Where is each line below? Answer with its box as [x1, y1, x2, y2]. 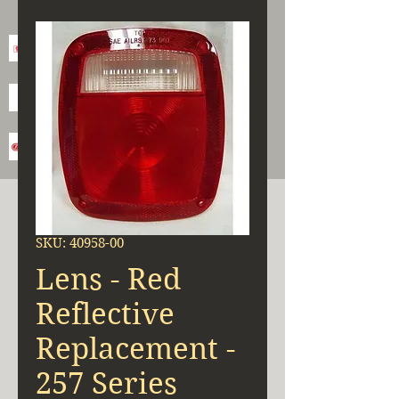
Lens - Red [36, 261, 181, 297]
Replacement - [36, 330, 235, 366]
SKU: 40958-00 [36, 234, 124, 251]
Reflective [36, 296, 175, 331]
